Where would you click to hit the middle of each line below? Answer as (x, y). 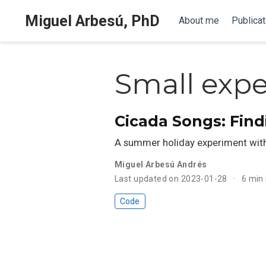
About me (199, 20)
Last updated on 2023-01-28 (171, 178)
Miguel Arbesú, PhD (92, 21)
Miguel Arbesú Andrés (161, 164)
